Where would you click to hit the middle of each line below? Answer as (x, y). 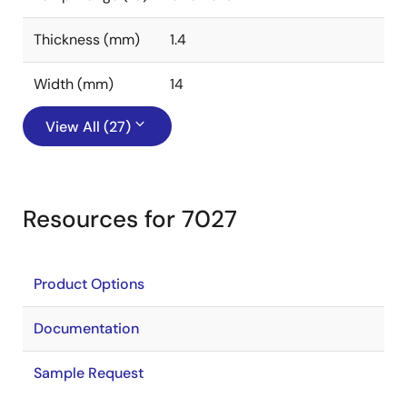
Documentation (86, 328)
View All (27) (88, 127)
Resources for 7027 (130, 219)
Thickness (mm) (87, 40)
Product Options (89, 284)
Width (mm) (74, 84)
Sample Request (89, 373)
